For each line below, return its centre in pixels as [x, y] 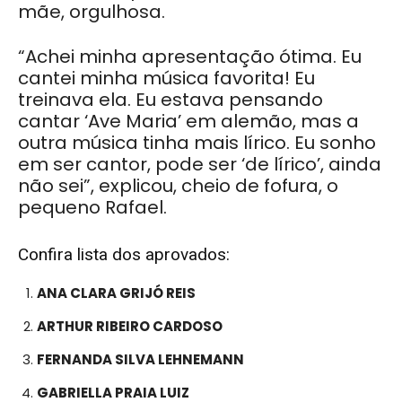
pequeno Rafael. [92, 207]
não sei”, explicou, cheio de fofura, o [178, 185]
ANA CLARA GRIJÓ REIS [116, 293]
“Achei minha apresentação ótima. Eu [190, 56]
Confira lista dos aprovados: [126, 254]
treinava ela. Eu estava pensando [170, 99]
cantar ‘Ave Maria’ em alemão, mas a [188, 121]
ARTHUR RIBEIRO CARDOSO [130, 326]
